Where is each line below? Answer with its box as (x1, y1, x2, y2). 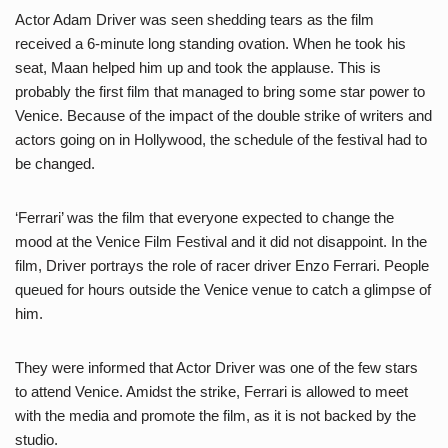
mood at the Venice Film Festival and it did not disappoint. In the (15, 232, 427, 250)
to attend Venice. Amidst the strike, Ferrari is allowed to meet (15, 382, 408, 400)
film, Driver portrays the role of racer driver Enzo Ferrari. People (15, 256, 429, 274)
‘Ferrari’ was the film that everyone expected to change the (15, 208, 394, 226)
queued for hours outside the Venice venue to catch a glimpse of (15, 280, 431, 298)
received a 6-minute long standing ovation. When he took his (15, 34, 406, 52)
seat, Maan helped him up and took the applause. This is (15, 58, 381, 76)
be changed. (15, 154, 95, 172)
